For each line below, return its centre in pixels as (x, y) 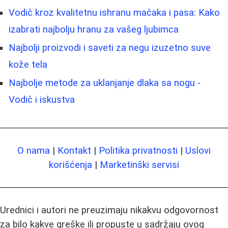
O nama (34, 150)
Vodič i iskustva (42, 99)
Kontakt (74, 150)
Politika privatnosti (138, 150)
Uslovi (198, 150)
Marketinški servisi (139, 165)
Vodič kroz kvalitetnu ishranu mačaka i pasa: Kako (114, 12)
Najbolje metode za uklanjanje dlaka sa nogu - (105, 83)
